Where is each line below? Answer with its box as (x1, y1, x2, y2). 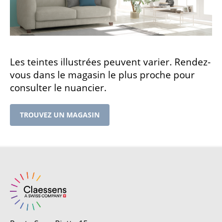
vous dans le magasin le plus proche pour (10, 68, 195, 81)
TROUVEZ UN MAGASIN (20, 110, 100, 119)
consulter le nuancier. (10, 81, 107, 94)
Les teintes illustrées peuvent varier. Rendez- (10, 55, 211, 68)
